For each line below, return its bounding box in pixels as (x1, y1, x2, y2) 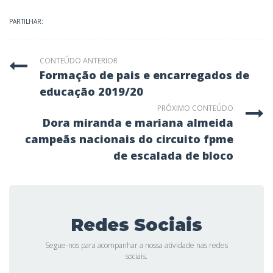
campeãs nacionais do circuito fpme (25, 132, 233, 146)
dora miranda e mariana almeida (43, 115, 51, 130)
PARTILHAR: (9, 17, 43, 26)
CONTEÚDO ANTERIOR (40, 55, 118, 66)
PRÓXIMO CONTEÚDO (157, 103, 233, 113)
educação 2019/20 (40, 84, 143, 99)
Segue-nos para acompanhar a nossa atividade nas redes (45, 240, 228, 250)
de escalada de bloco (113, 148, 233, 163)
